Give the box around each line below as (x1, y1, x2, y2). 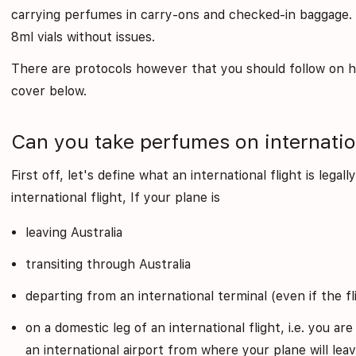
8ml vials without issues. (11, 29, 156, 44)
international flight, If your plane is (11, 189, 221, 205)
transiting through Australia (25, 256, 191, 272)
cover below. (11, 83, 87, 99)
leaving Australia (25, 224, 122, 240)
